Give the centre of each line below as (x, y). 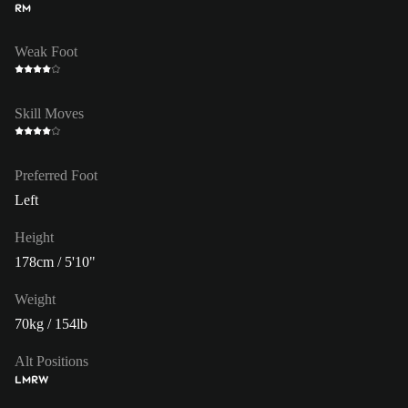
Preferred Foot (56, 175)
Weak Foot (46, 51)
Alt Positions (51, 361)
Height (34, 237)
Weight (35, 299)
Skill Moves (49, 113)
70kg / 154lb (51, 323)
